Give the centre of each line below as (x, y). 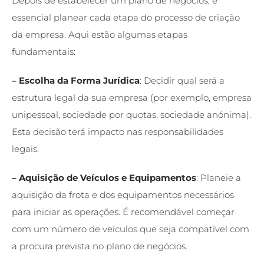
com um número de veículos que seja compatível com (131, 229)
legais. (25, 148)
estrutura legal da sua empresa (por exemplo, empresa (132, 97)
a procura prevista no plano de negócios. (100, 246)
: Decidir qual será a (182, 80)
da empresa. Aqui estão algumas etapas (100, 34)
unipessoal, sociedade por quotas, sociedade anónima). (131, 114)
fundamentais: (44, 51)
